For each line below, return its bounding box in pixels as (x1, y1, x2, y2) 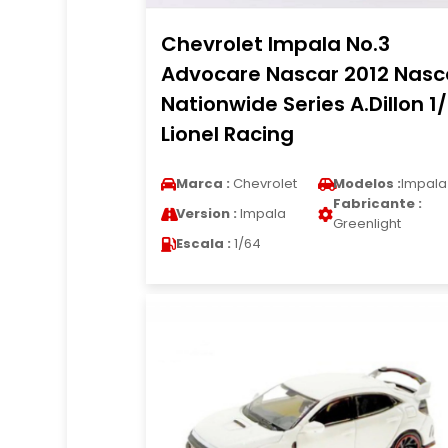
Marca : (175, 174, 230, 193)
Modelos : (332, 174, 401, 193)
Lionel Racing (160, 120, 294, 148)
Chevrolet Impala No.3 (160, 30, 390, 58)
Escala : (175, 234, 231, 253)
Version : (175, 204, 237, 223)
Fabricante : (332, 194, 422, 213)
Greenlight (332, 214, 401, 233)
